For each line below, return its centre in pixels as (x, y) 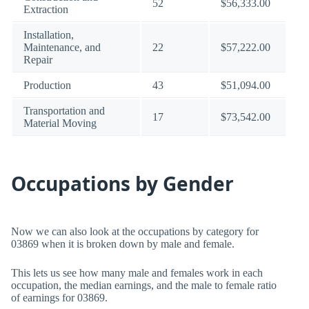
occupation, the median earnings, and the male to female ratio (144, 285)
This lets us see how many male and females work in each (137, 273)
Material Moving (60, 123)
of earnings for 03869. (59, 298)
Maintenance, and (62, 47)
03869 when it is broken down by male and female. (123, 244)
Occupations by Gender (122, 183)
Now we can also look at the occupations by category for (135, 231)
